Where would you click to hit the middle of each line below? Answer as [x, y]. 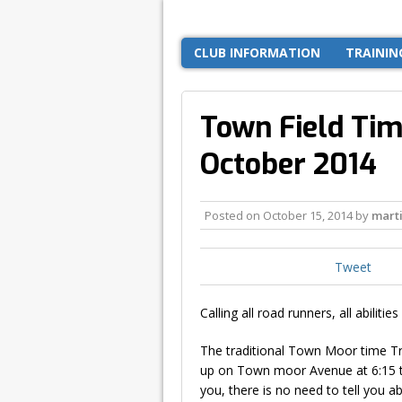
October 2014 [288, 164]
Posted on [234, 215]
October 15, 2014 [308, 215]
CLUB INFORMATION [257, 52]
